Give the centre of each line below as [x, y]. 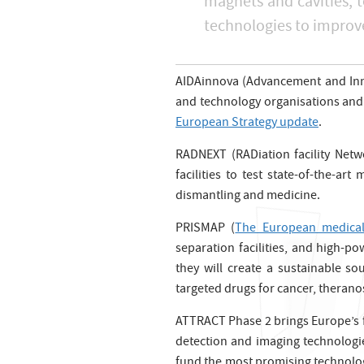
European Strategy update [247, 123]
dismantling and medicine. [248, 196]
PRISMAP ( [206, 229]
